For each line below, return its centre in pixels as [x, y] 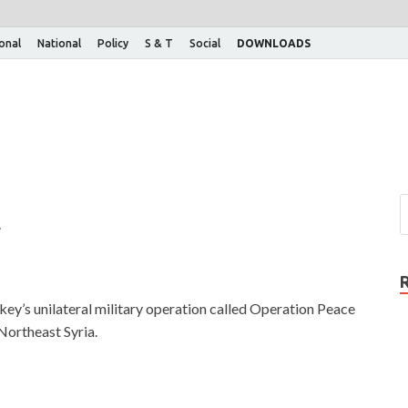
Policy [113, 43]
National [59, 43]
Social [205, 43]
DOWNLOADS [274, 43]
